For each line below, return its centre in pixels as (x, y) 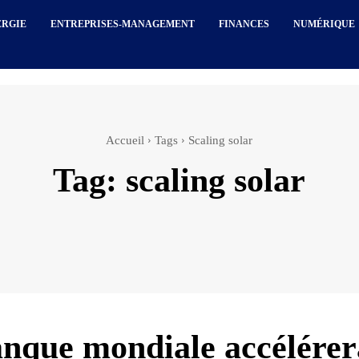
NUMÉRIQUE (325, 24)
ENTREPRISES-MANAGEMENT (123, 24)
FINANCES (244, 24)
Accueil (125, 140)
